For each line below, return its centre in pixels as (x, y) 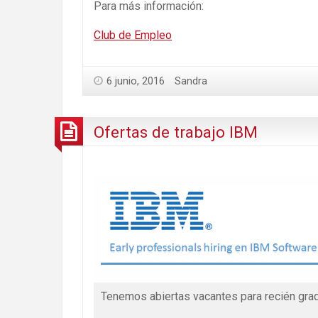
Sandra (191, 81)
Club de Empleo (133, 35)
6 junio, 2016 (136, 81)
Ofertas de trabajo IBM (176, 132)
